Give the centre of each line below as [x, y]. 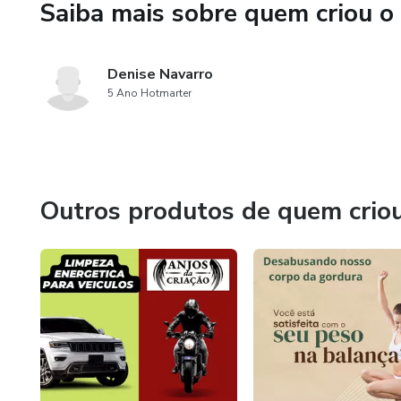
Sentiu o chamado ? [273, 29]
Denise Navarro [160, 75]
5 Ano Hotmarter [149, 94]
